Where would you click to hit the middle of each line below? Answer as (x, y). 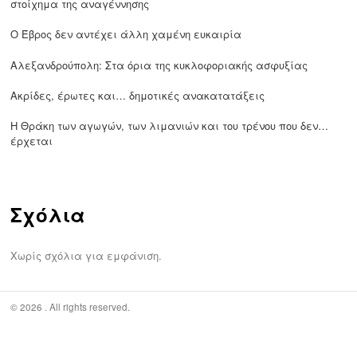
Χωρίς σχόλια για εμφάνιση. (86, 255)
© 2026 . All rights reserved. (71, 307)
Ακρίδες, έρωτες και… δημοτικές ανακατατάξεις (138, 95)
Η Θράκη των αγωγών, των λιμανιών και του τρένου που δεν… (170, 126)
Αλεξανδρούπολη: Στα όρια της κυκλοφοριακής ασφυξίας (159, 65)
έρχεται (32, 141)
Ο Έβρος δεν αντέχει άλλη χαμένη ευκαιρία (126, 34)
